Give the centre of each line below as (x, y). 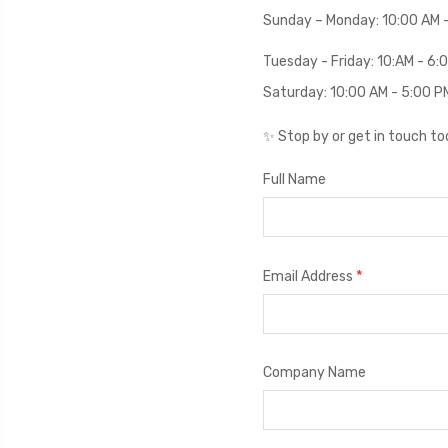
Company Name (314, 372)
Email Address (309, 276)
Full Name (294, 179)
